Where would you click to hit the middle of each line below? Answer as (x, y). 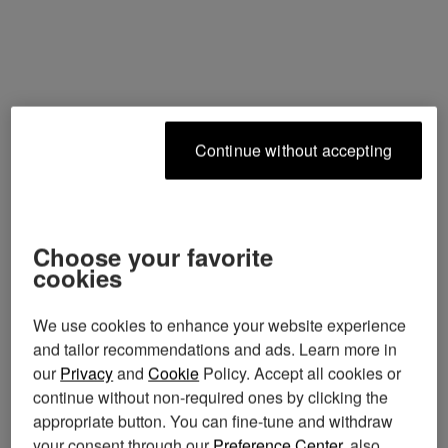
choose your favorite (42, 256)
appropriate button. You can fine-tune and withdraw (213, 421)
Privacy (87, 373)
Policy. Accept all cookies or (300, 373)
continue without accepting (299, 150)
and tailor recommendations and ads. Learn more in (215, 349)
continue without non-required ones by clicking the (211, 397)
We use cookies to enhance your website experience (220, 325)
